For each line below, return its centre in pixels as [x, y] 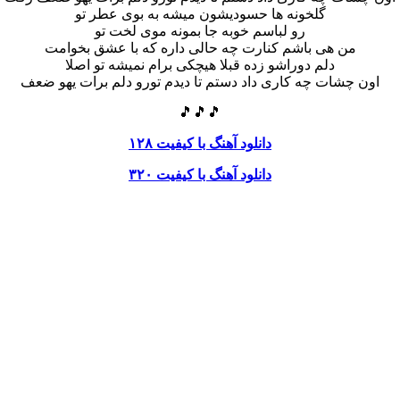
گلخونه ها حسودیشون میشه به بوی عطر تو [200, 13]
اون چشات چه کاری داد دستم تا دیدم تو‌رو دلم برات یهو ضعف [200, 81]
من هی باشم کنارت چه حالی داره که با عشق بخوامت [200, 47]
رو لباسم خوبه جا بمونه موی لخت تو [200, 30]
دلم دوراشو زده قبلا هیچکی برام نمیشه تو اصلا [200, 64]
